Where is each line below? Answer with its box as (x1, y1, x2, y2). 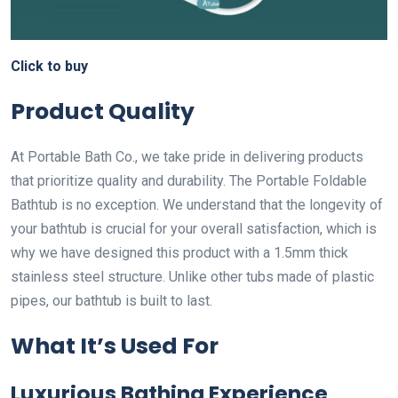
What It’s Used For (11, 330, 219, 362)
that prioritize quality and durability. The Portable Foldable (11, 171, 367, 189)
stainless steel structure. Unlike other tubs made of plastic (11, 267, 374, 285)
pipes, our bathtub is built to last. (11, 291, 212, 309)
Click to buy (11, 57, 88, 75)
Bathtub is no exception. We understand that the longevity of (11, 195, 383, 213)
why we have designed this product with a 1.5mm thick (11, 243, 348, 261)
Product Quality (11, 95, 195, 127)
